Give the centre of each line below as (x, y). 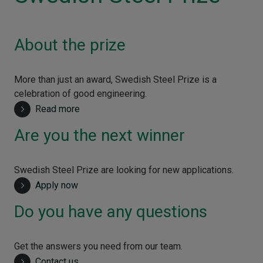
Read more (58, 109)
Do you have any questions (111, 212)
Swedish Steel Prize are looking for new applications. (124, 170)
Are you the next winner (100, 136)
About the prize (70, 45)
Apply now (57, 186)
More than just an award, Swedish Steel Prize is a (115, 80)
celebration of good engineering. (80, 94)
